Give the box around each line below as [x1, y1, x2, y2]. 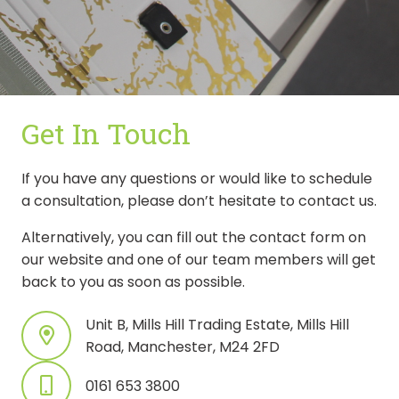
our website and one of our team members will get [21, 249, 376, 271]
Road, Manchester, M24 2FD [85, 337, 280, 358]
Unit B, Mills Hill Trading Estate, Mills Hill [85, 314, 349, 336]
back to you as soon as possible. [21, 272, 245, 293]
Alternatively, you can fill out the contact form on [21, 227, 366, 248]
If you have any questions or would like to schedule [21, 168, 372, 190]
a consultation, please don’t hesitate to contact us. [21, 191, 377, 212]
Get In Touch [21, 114, 191, 153]
